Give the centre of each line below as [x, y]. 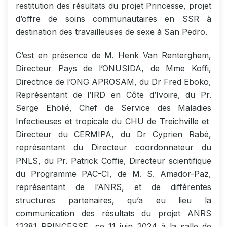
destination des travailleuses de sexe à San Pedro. [111, 32]
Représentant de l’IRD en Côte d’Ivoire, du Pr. [113, 94]
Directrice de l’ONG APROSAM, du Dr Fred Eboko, [113, 81]
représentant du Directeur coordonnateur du [113, 147]
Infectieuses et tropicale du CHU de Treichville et [113, 121]
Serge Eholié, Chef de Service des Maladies [113, 108]
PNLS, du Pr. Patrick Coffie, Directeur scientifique [113, 160]
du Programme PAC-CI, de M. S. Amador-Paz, [113, 174]
